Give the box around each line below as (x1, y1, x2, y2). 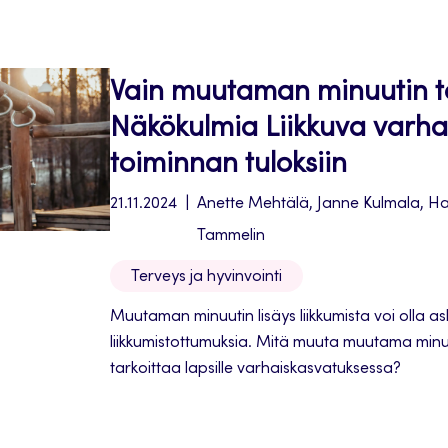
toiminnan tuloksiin (110, 152, 347, 180)
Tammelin (197, 228, 265, 244)
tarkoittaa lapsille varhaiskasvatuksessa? (110, 361, 401, 377)
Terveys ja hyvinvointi (131, 269, 282, 285)
